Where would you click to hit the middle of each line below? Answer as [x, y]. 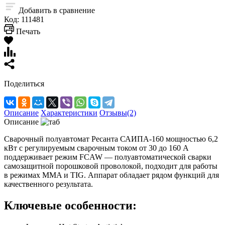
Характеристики [69, 113]
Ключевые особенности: [70, 206]
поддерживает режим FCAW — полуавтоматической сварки [108, 157]
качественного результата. [48, 184]
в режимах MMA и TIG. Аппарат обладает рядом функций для [111, 175]
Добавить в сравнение [57, 11]
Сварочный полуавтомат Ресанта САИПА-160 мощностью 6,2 [111, 139]
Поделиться [24, 84]
